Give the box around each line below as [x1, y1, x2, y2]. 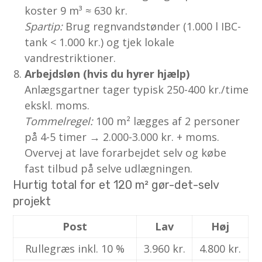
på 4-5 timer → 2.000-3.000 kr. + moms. [25, 129, 220, 144]
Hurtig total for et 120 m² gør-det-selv [13, 177, 219, 192]
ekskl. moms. [25, 98, 90, 112]
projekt [13, 194, 51, 208]
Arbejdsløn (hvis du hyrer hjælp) [25, 66, 190, 81]
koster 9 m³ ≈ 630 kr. [25, 3, 128, 18]
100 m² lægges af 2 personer [93, 113, 240, 128]
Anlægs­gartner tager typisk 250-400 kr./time [25, 82, 249, 96]
